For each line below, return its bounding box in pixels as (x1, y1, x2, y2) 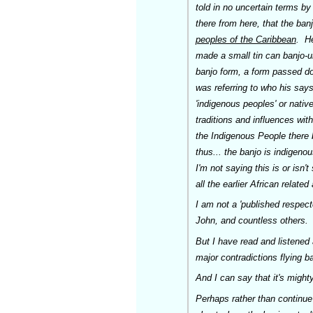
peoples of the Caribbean (195, 34, 296, 45)
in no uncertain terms (212, 1, 298, 13)
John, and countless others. (195, 215, 308, 226)
